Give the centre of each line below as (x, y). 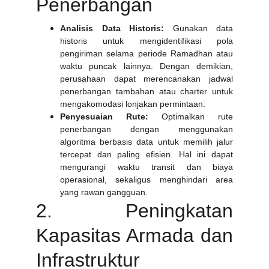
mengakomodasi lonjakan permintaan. (133, 104)
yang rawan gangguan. (104, 192)
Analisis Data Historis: (112, 28)
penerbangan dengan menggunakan (147, 129)
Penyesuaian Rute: (104, 116)
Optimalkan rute (191, 116)
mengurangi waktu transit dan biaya (147, 167)
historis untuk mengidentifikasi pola (147, 41)
